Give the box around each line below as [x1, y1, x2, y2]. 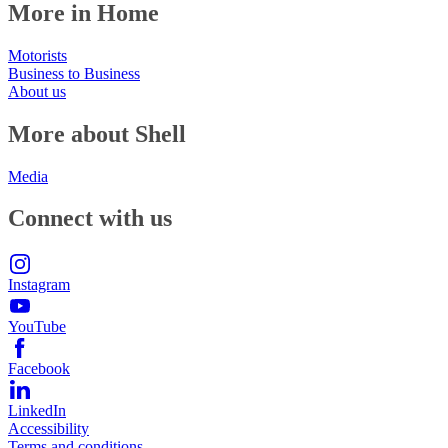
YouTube [8, 318, 66, 336]
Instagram [8, 276, 70, 294]
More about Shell [8, 120, 186, 147]
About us [8, 82, 66, 100]
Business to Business [8, 64, 140, 82]
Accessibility [8, 420, 89, 438]
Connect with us [8, 205, 172, 232]
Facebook [8, 360, 70, 378]
